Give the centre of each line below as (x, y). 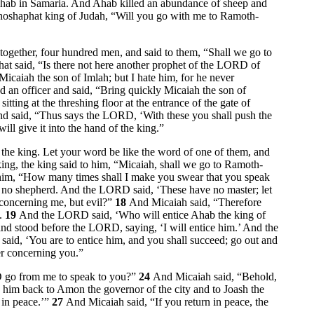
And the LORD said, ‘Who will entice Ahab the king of (142, 215)
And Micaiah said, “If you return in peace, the (167, 302)
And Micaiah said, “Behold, (215, 277)
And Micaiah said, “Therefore (195, 203)
